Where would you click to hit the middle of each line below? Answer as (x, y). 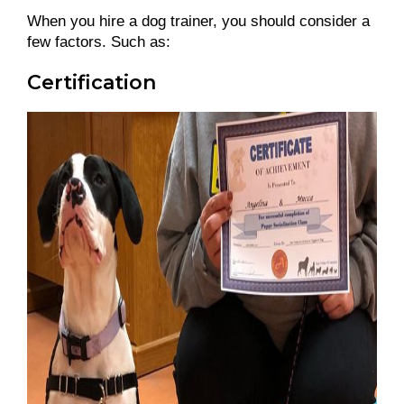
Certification (92, 82)
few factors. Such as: (99, 41)
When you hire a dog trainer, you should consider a (198, 21)
